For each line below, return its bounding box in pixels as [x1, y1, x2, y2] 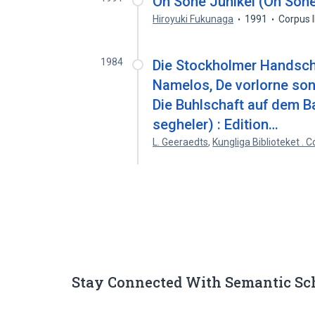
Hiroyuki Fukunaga [153, 13, 234, 25]
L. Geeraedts [153, 136, 209, 148]
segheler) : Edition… [153, 116, 279, 133]
